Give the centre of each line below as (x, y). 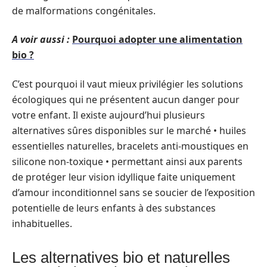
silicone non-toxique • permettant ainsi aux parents (127, 161)
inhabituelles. (42, 223)
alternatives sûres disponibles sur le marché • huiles (129, 130)
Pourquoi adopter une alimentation (157, 39)
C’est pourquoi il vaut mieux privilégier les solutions (128, 84)
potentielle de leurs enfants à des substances (114, 208)
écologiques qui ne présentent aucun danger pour (126, 99)
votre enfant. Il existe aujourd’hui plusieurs (108, 115)
